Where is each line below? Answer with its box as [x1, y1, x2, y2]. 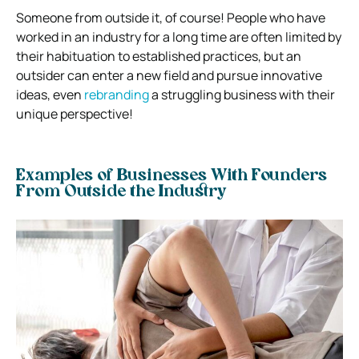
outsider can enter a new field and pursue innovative [16, 66, 322, 84]
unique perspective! [16, 104, 133, 123]
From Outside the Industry [16, 184, 227, 200]
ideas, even [16, 85, 84, 103]
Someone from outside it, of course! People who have [16, 8, 325, 26]
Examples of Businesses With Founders [16, 167, 327, 184]
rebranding [84, 85, 149, 103]
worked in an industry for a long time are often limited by [16, 27, 341, 46]
